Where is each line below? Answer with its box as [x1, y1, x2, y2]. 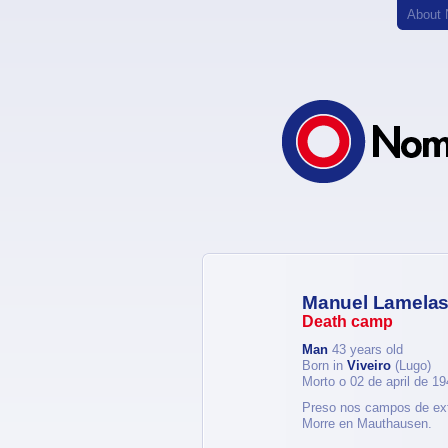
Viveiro [347, 358, 391, 373]
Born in [302, 358, 347, 373]
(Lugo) [391, 358, 431, 373]
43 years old [328, 342, 403, 357]
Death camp [302, 313, 393, 330]
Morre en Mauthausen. [302, 416, 432, 431]
